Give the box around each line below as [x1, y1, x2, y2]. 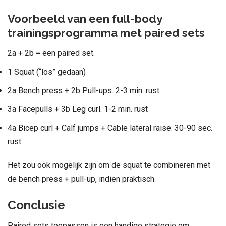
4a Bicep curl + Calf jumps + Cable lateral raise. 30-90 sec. [8, 123, 212, 133]
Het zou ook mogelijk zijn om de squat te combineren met [8, 160, 210, 170]
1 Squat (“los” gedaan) [8, 67, 86, 77]
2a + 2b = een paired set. [8, 48, 95, 58]
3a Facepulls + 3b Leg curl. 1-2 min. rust [8, 104, 148, 114]
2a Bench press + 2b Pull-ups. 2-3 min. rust [8, 85, 159, 95]
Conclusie [8, 197, 65, 212]
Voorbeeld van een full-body [8, 12, 162, 25]
